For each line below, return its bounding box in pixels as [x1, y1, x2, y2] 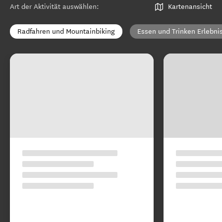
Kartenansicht [168, 2, 212, 11]
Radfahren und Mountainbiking [17, 27, 115, 36]
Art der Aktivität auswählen [10, 2, 97, 11]
